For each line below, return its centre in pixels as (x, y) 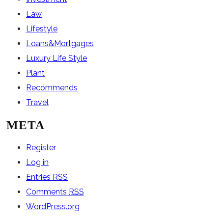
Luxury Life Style (56, 58)
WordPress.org (53, 207)
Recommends (52, 88)
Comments (47, 192)
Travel (37, 103)
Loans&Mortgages (60, 44)
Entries (39, 177)
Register (41, 148)
